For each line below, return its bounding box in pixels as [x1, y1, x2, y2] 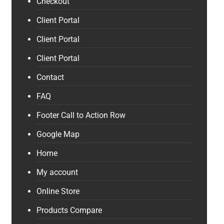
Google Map [36, 129, 79, 139]
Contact [36, 72, 64, 82]
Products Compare [36, 205, 102, 215]
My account [36, 167, 78, 177]
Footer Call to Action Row [36, 110, 125, 120]
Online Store [36, 186, 79, 196]
